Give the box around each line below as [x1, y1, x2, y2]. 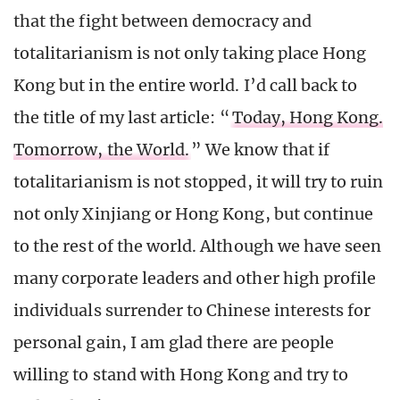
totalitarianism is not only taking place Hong [13, 42, 367, 63]
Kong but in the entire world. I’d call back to [13, 74, 358, 96]
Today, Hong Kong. [231, 106, 384, 128]
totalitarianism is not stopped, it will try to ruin [13, 171, 384, 192]
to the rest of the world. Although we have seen [13, 235, 382, 256]
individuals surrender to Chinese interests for [13, 299, 371, 321]
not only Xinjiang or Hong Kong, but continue [13, 203, 374, 224]
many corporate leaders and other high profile [13, 267, 377, 288]
